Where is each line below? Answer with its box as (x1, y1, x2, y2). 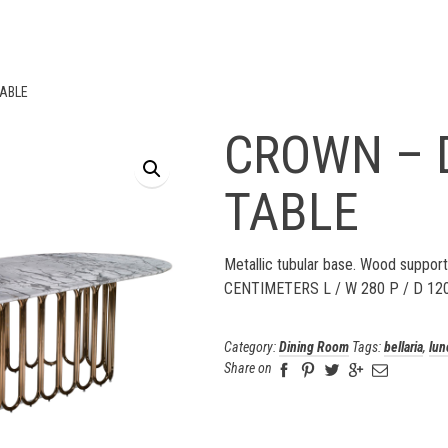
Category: (224, 339, 279, 355)
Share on (224, 360, 272, 376)
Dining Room (279, 339, 349, 355)
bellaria (384, 339, 423, 355)
